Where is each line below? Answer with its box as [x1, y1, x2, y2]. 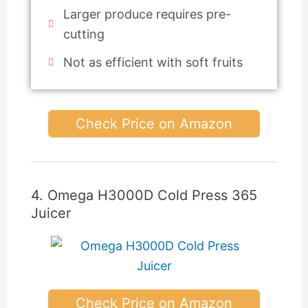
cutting [63, 27, 105, 42]
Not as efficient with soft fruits [63, 55, 243, 70]
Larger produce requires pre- [63, 7, 232, 22]
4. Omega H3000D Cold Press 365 [30, 187, 257, 204]
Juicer [30, 205, 71, 222]
